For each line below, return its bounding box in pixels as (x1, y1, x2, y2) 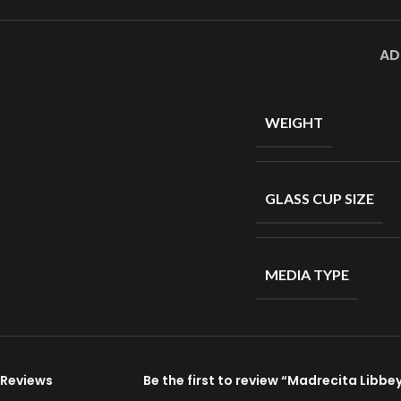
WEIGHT (265, 114, 323, 131)
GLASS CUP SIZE (265, 190, 374, 207)
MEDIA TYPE (265, 266, 349, 283)
